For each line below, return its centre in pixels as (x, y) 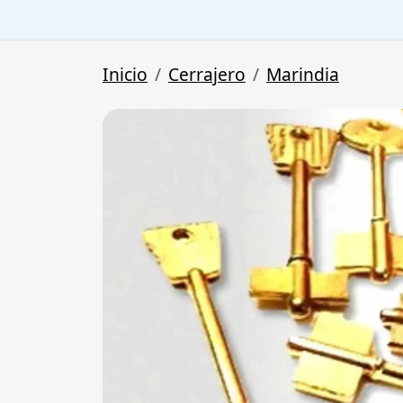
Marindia (303, 74)
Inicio (125, 74)
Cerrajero (207, 74)
